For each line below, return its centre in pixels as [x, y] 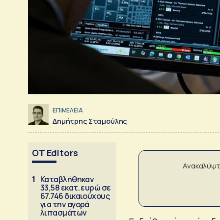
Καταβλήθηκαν [67, 179]
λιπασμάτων [64, 212]
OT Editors [55, 152]
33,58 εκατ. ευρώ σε [76, 187]
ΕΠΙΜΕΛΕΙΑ [68, 110]
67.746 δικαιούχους [75, 196]
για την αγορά [65, 204]
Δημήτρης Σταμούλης [90, 121]
